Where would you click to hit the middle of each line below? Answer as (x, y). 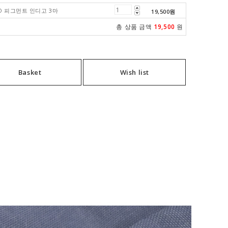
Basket (30, 72)
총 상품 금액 (134, 27)
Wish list (134, 72)
